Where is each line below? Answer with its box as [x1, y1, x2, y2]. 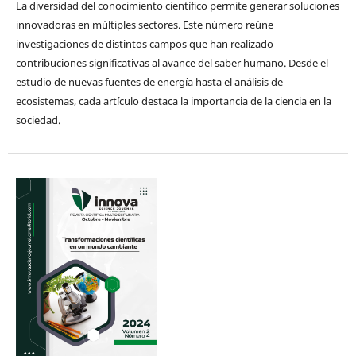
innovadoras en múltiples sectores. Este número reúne [15, 17, 273, 33]
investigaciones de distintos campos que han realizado [15, 37, 273, 52]
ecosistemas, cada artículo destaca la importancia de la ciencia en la [15, 94, 331, 109]
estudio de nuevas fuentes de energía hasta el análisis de [15, 75, 283, 90]
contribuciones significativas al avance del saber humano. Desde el [15, 56, 328, 71]
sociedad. [15, 113, 60, 128]
